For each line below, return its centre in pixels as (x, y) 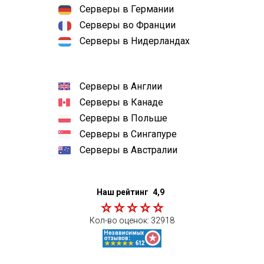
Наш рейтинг (123, 192)
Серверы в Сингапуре (128, 134)
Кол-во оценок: (120, 221)
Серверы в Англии (121, 87)
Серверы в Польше (123, 118)
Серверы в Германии (127, 9)
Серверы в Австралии (128, 150)
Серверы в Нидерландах (135, 41)
